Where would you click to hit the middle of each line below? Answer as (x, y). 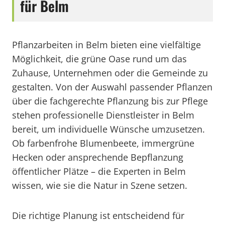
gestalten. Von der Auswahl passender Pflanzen (112, 87)
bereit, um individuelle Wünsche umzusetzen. (108, 129)
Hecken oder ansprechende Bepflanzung (98, 157)
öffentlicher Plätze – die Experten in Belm (99, 171)
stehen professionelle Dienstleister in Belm (103, 115)
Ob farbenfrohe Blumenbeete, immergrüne (103, 143)
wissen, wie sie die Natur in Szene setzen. (100, 185)
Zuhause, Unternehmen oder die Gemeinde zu (110, 73)
